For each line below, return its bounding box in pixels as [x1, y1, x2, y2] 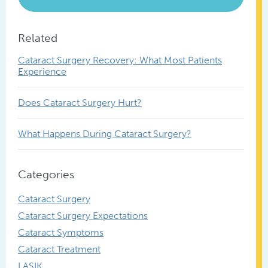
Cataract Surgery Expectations [18, 209, 148, 221]
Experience [18, 65, 66, 77]
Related [18, 31, 57, 45]
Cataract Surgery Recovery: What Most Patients [18, 54, 222, 66]
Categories [18, 167, 74, 181]
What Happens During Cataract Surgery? [18, 127, 191, 139]
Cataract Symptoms [18, 226, 103, 238]
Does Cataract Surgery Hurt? [18, 96, 142, 108]
